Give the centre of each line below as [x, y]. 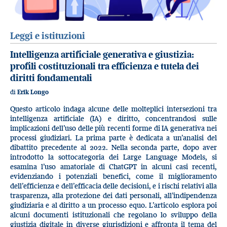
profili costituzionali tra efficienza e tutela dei [105, 66]
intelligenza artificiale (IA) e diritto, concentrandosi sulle [113, 118]
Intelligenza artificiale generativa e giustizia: [102, 54]
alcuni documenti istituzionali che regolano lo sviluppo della [113, 214]
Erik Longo [33, 92]
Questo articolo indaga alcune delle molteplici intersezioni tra [113, 108]
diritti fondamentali [51, 78]
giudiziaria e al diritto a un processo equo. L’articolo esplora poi [113, 205]
